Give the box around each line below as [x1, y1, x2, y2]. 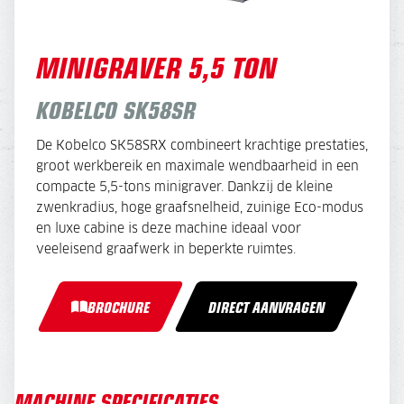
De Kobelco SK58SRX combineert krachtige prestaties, [36, 139, 368, 152]
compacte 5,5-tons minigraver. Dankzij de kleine [36, 180, 333, 194]
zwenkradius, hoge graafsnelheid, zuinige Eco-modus [36, 201, 363, 215]
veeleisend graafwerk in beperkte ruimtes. [36, 243, 296, 256]
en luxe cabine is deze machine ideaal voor [36, 222, 301, 235]
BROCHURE [87, 295, 151, 317]
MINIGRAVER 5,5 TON [36, 45, 277, 87]
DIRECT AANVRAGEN [207, 295, 325, 317]
